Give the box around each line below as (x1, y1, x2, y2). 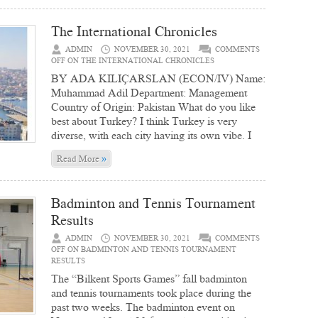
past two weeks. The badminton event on (51, 300, 235, 314)
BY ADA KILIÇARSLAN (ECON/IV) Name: (51, 71, 265, 86)
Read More (56, 153, 102, 165)
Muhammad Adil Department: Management (51, 85, 247, 100)
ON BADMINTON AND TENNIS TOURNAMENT (65, 244, 236, 255)
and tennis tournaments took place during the (51, 285, 251, 300)
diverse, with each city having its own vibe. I (51, 128, 251, 143)
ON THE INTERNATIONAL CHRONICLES (65, 55, 214, 66)
